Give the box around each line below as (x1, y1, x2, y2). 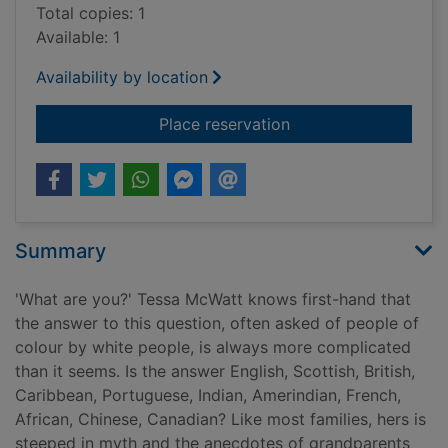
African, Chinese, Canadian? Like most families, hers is (15, 409, 426, 430)
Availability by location (36, 67, 208, 88)
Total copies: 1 (36, 3, 145, 24)
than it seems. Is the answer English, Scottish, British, (15, 361, 415, 382)
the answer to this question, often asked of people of (15, 313, 419, 334)
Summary (15, 239, 106, 264)
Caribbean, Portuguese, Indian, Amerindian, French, (15, 385, 401, 406)
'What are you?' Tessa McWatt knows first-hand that (15, 289, 411, 310)
